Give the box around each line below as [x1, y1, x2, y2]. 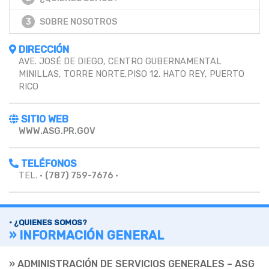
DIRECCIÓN [16, 43, 69, 55]
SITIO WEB [19, 113, 68, 125]
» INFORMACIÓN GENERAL [9, 228, 164, 243]
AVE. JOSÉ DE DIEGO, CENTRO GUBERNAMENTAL [19, 56, 222, 67]
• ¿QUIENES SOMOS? [9, 217, 87, 227]
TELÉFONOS [19, 157, 77, 169]
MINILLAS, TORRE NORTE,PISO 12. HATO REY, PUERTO [19, 68, 244, 79]
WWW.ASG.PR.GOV [19, 125, 95, 136]
